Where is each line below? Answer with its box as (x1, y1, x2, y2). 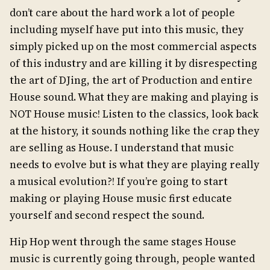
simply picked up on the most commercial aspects (10, 39, 257, 54)
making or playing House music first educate (10, 191, 232, 206)
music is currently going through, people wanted (10, 251, 255, 266)
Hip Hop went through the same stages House (10, 234, 236, 250)
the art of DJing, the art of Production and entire (10, 73, 253, 88)
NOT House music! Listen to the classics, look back (10, 107, 259, 122)
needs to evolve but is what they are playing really (10, 157, 259, 172)
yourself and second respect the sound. (10, 208, 204, 223)
